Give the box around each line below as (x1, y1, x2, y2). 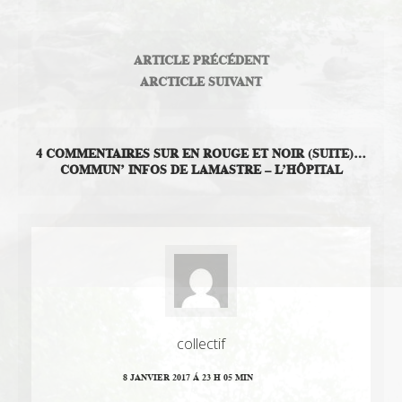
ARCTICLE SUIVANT (140, 73, 262, 92)
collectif (177, 334, 225, 354)
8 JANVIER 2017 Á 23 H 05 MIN (122, 371, 253, 385)
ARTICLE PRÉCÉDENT (133, 51, 269, 70)
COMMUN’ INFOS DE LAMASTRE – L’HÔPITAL (59, 161, 343, 179)
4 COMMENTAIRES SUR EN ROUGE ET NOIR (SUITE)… (36, 144, 366, 163)
